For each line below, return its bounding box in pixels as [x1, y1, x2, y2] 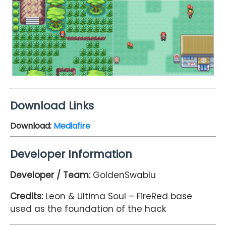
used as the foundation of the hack [10, 203, 166, 215]
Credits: [10, 190, 43, 203]
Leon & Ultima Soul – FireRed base [43, 190, 192, 203]
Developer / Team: [10, 169, 93, 182]
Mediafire [53, 120, 90, 132]
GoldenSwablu [93, 169, 156, 182]
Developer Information [10, 147, 132, 162]
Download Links [10, 98, 94, 113]
